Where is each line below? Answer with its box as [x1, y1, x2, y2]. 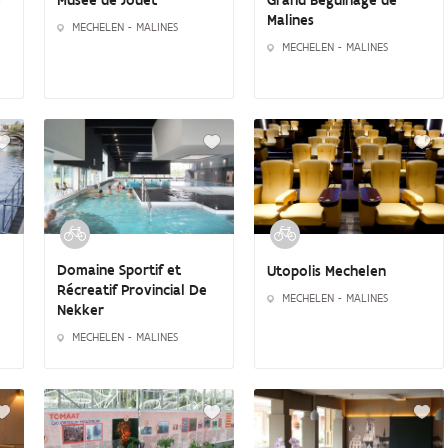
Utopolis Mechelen [267, 261, 386, 280]
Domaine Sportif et [57, 261, 181, 280]
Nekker [57, 301, 104, 320]
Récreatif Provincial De [57, 281, 207, 300]
